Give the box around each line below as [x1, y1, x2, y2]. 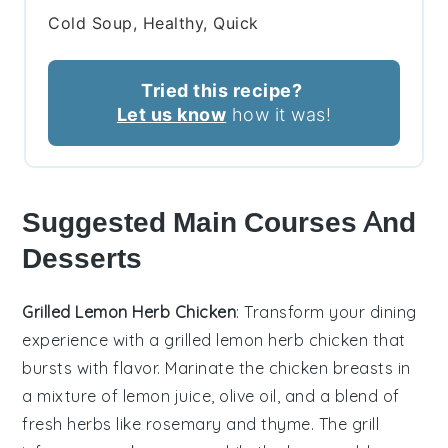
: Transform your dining [236, 302, 417, 323]
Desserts [22, 242, 143, 276]
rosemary [145, 414, 222, 435]
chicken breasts [268, 358, 394, 379]
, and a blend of [276, 386, 400, 407]
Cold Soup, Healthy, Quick [48, 13, 259, 34]
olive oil [219, 386, 277, 407]
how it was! [226, 104, 332, 126]
